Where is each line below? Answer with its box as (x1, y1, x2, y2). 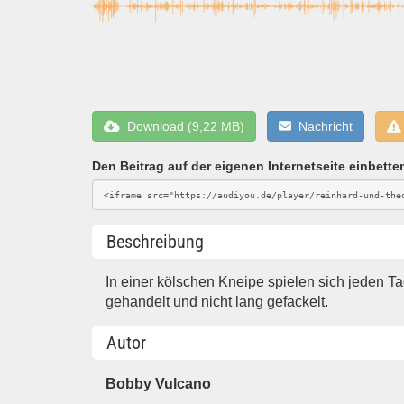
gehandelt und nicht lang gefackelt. (106, 294, 329, 310)
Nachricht (291, 119, 353, 133)
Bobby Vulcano (106, 375, 212, 391)
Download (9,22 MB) (120, 119, 244, 133)
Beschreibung (106, 231, 204, 252)
